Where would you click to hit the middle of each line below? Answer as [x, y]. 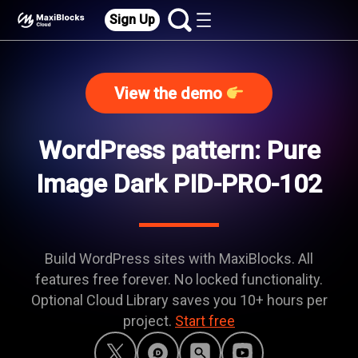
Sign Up [133, 20]
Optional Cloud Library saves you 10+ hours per [179, 300]
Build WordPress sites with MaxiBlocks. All [179, 259]
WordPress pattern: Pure [179, 150]
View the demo [170, 93]
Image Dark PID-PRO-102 [179, 184]
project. [149, 321]
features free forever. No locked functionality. [179, 279]
